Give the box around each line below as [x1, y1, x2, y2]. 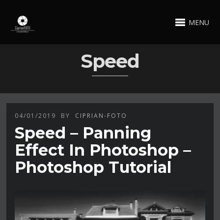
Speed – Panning [15, 123, 152, 142]
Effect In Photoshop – [15, 140, 192, 160]
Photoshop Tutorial [15, 157, 172, 177]
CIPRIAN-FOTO [75, 111, 128, 120]
